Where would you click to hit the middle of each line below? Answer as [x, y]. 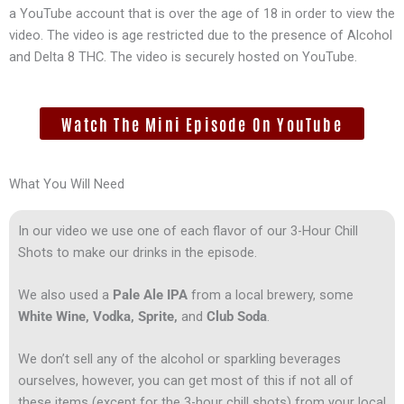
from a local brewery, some [271, 294]
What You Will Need [67, 184]
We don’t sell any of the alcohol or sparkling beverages [179, 359]
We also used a [65, 294]
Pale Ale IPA [150, 294]
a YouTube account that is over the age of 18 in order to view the [202, 14]
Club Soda [237, 316]
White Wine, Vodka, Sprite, [100, 316]
